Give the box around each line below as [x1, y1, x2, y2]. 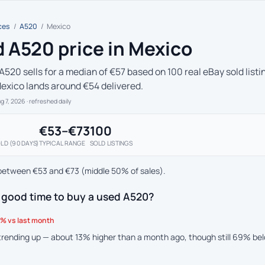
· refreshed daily [25, 97, 72, 105]
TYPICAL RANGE [38, 139, 85, 147]
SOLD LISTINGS [89, 139, 132, 147]
